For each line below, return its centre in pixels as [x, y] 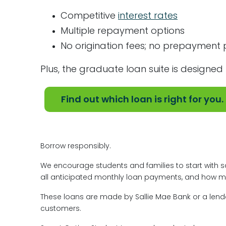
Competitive [89, 16]
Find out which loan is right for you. [142, 100]
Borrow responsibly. [77, 147]
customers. [61, 209]
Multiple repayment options [123, 32]
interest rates [148, 16]
